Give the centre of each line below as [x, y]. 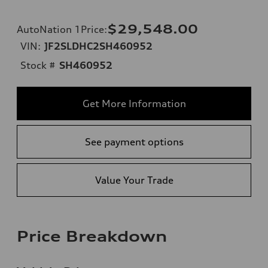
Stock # [38, 65]
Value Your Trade [134, 180]
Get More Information [134, 103]
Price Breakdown [92, 236]
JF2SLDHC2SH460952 [98, 46]
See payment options [134, 141]
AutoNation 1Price [60, 29]
